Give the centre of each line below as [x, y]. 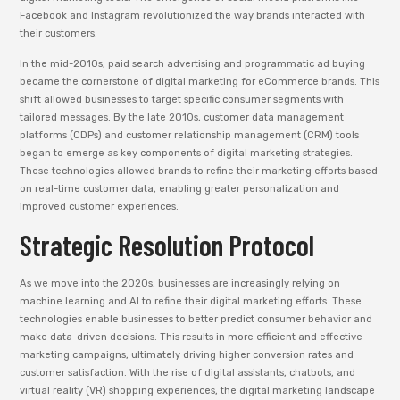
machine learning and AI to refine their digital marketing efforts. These [191, 301]
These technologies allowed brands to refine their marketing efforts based [199, 171]
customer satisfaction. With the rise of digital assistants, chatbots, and [188, 372]
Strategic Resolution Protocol [167, 244]
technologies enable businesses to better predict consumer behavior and [196, 319]
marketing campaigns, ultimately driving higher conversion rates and [187, 354]
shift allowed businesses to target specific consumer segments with [182, 100]
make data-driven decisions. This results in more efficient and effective [192, 337]
